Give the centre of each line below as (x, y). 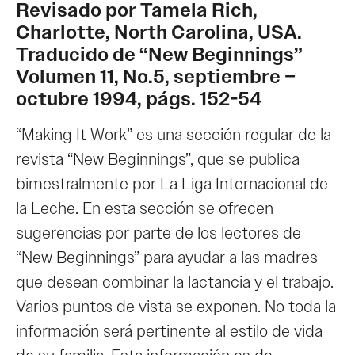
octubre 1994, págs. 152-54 (139, 99)
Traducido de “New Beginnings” (159, 55)
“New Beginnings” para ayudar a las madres (167, 258)
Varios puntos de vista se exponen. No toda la (176, 307)
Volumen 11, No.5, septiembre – (156, 77)
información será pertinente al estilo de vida (169, 332)
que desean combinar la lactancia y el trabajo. (175, 282)
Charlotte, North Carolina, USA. (159, 33)
